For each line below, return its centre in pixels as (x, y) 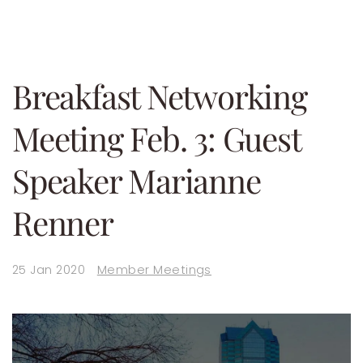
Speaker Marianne (137, 179)
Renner (63, 222)
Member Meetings (154, 269)
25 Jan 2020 (49, 269)
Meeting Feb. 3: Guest (156, 137)
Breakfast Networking (160, 95)
